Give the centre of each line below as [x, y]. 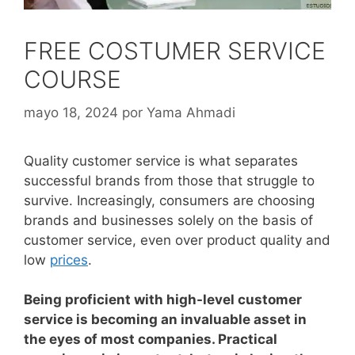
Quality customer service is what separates [161, 160]
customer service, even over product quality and [177, 240]
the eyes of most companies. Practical [151, 340]
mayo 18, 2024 [71, 112]
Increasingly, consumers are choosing [196, 200]
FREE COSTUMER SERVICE [175, 51]
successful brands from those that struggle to [169, 180]
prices [69, 260]
